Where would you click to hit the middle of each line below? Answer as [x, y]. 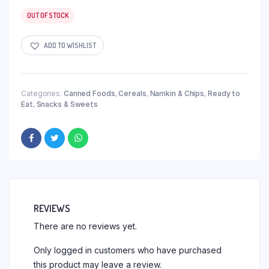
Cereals [132, 94]
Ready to [224, 94]
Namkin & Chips [177, 94]
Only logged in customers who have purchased [128, 250]
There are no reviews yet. [85, 226]
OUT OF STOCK [48, 16]
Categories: [42, 94]
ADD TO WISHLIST [70, 45]
